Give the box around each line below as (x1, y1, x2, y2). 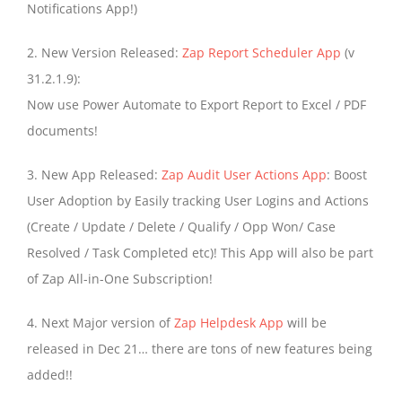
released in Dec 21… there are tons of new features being (27, 340, 372, 358)
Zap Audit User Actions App (162, 166, 327, 184)
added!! (27, 366, 73, 384)
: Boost (327, 166, 367, 184)
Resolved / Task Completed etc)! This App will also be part (27, 244, 373, 262)
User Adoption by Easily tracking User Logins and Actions (27, 192, 369, 210)
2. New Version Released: (27, 44, 182, 62)
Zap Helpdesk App (174, 314, 284, 332)
